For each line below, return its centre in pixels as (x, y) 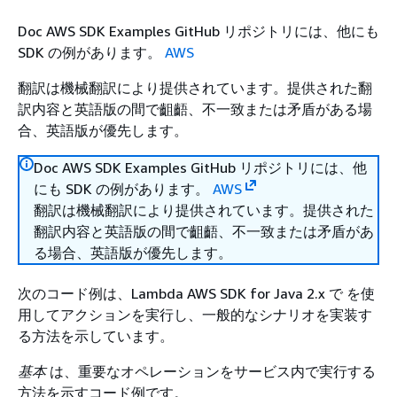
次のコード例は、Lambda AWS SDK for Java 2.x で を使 (196, 293)
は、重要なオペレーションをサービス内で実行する (211, 371)
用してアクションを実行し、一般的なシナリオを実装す (195, 315)
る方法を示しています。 (96, 336)
